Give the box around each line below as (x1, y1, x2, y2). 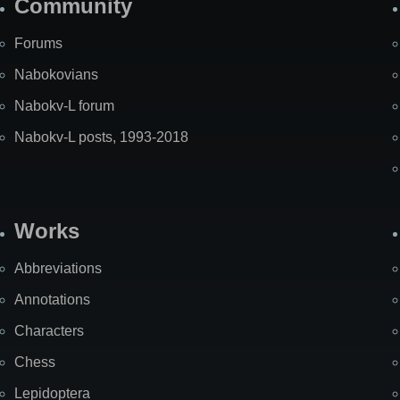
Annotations (14, 292, 90, 308)
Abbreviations (14, 261, 102, 277)
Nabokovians (14, 67, 98, 83)
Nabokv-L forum (14, 98, 114, 114)
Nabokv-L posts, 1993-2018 (14, 129, 188, 146)
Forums (14, 36, 62, 52)
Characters (14, 323, 84, 339)
